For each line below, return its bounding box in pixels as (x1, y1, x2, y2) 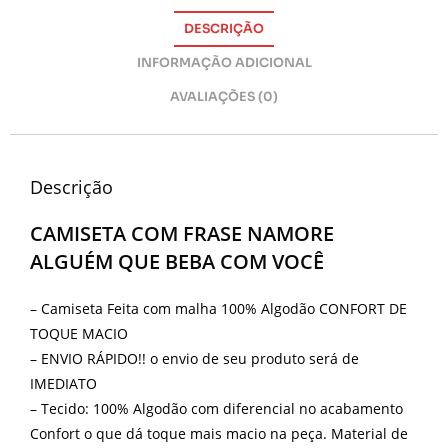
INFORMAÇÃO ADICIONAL (136, 54, 312, 71)
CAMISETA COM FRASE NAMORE (30, 219, 334, 247)
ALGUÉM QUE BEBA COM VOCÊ (30, 247, 324, 275)
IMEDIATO (30, 373, 97, 393)
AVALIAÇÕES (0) (170, 88, 278, 105)
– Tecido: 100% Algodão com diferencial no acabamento (30, 398, 403, 418)
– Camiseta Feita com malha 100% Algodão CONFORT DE (30, 298, 407, 318)
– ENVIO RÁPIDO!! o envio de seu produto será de (30, 348, 359, 368)
